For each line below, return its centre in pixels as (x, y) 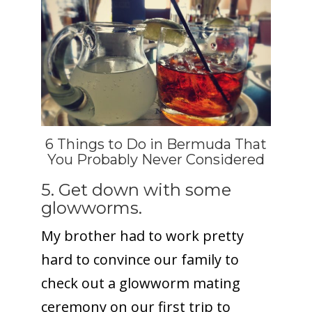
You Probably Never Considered (156, 159)
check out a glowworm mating (140, 283)
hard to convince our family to (140, 259)
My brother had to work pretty (142, 235)
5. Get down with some (136, 189)
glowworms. (91, 208)
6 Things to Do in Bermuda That (156, 144)
